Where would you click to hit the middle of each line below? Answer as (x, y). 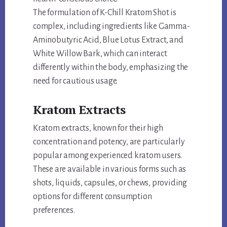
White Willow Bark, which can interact (100, 53)
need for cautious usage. (75, 81)
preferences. (54, 210)
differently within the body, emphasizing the (111, 67)
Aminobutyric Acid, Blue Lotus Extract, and (108, 40)
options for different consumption (92, 196)
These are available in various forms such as (110, 169)
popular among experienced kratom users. (108, 155)
